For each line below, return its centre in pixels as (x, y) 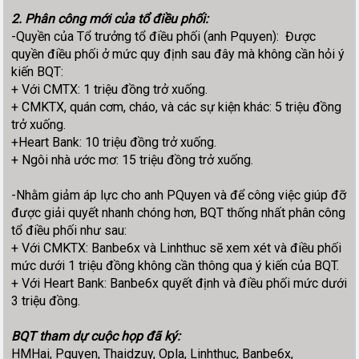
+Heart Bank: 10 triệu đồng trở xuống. (114, 142)
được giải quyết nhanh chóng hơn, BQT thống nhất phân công (179, 212)
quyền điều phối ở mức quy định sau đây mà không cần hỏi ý (178, 54)
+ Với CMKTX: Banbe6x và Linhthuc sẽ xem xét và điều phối (177, 248)
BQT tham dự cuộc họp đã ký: (96, 336)
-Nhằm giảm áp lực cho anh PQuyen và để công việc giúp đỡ (179, 195)
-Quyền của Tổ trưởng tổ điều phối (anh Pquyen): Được (164, 36)
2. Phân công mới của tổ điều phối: (110, 18)
